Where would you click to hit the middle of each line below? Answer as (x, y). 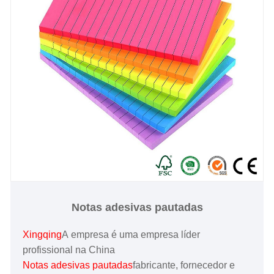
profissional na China (69, 250)
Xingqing (43, 235)
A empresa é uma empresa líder (131, 235)
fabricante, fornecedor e (184, 265)
